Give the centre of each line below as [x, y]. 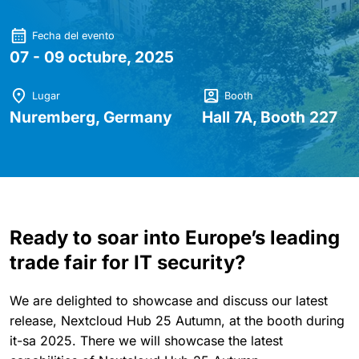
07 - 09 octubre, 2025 [92, 57]
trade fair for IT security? [127, 263]
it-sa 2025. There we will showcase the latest [146, 341]
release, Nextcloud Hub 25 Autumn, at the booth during [177, 321]
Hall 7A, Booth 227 [270, 117]
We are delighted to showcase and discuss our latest [169, 301]
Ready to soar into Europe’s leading [175, 238]
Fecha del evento [73, 36]
